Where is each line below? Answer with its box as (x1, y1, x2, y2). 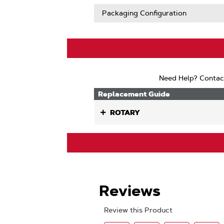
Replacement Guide (98, 89, 170, 98)
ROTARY (110, 108, 140, 117)
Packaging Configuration (102, 8, 187, 17)
